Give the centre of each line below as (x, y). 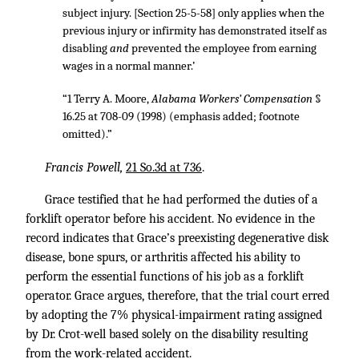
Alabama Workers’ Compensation (233, 99)
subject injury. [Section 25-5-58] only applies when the (193, 13)
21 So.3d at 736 (164, 167)
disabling (86, 48)
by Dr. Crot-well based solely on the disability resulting (167, 334)
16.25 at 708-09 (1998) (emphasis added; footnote (181, 116)
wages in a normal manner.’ (128, 66)
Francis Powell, (85, 167)
